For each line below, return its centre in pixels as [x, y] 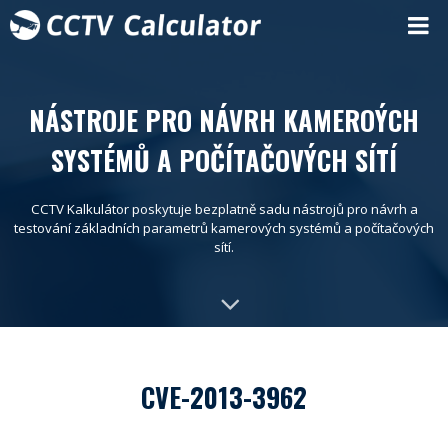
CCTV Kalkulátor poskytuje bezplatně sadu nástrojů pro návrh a [224, 209]
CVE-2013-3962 [224, 397]
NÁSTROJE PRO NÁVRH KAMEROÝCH [224, 120]
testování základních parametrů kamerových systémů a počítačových [224, 228]
